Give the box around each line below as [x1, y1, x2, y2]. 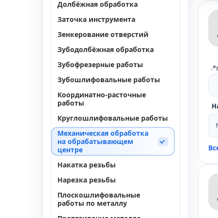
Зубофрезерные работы [57, 60, 143, 69]
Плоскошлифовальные [57, 190, 140, 200]
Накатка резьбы [57, 160, 116, 169]
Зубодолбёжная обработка [57, 45, 154, 54]
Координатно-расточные [57, 90, 146, 99]
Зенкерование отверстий [57, 30, 148, 39]
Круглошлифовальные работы [57, 113, 168, 123]
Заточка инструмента [57, 15, 135, 24]
